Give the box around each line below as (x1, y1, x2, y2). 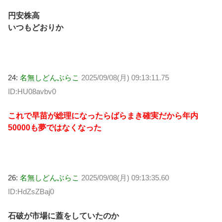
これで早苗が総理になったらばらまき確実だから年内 (8, 111, 198, 120)
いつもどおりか (8, 23, 63, 32)
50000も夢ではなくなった (8, 123, 102, 132)
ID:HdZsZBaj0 (8, 187, 54, 196)
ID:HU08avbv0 (8, 87, 56, 96)
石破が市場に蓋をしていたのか (8, 211, 119, 220)
